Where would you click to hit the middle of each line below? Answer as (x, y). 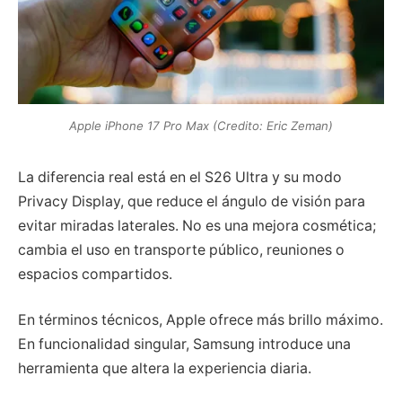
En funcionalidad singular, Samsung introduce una (184, 345)
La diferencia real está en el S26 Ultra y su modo (180, 177)
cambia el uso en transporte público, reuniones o (181, 249)
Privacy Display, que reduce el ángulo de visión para (192, 201)
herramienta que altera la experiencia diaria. (165, 369)
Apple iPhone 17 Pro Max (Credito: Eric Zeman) (201, 125)
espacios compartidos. (95, 274)
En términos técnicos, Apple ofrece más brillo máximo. (201, 320)
